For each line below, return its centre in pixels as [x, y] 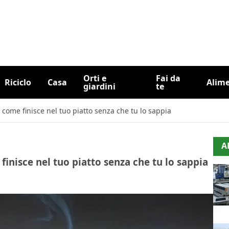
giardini [99, 86]
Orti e [95, 78]
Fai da [168, 78]
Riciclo [18, 82]
